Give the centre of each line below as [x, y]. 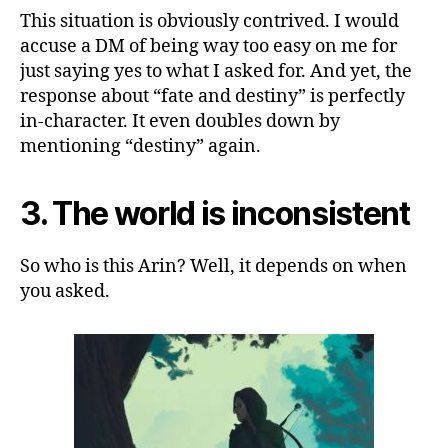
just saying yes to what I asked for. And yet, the [216, 71]
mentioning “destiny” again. [140, 146]
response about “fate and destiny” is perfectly [212, 96]
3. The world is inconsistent [215, 213]
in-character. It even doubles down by [180, 121]
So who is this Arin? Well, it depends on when [213, 266]
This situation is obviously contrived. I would [209, 21]
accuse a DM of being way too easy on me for [208, 46]
